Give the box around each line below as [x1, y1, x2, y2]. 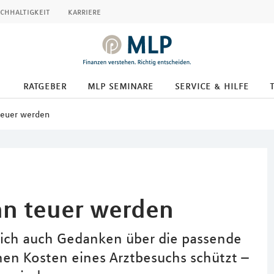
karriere [68, 6, 101, 17]
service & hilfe [174, 79, 249, 92]
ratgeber [23, 79, 67, 92]
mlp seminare [87, 79, 154, 92]
